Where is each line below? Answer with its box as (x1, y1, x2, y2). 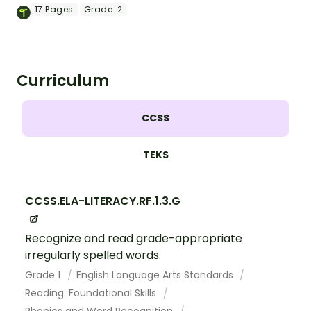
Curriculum (17, 69, 109, 92)
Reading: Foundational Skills (25, 286, 159, 301)
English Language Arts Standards (76, 268, 236, 283)
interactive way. (17, 17, 94, 32)
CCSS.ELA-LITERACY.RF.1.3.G (25, 192, 180, 209)
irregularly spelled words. (25, 247, 161, 264)
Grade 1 (25, 268, 63, 283)
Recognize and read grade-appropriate (25, 230, 242, 247)
